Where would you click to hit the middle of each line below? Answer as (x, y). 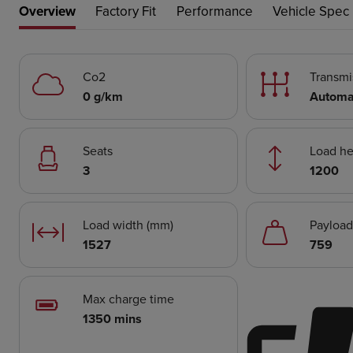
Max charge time (128, 299)
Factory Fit (126, 11)
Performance (214, 11)
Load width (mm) (128, 225)
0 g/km (102, 97)
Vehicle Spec (310, 11)
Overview (47, 11)
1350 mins (112, 319)
